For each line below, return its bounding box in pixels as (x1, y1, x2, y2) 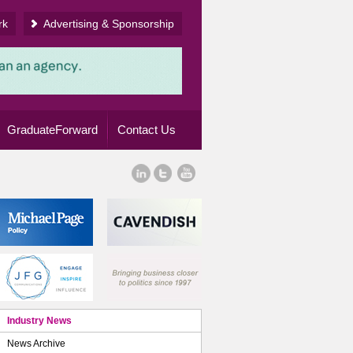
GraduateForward (7, 123, 98, 136)
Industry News (7, 315, 72, 326)
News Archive (7, 338, 65, 349)
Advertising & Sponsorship (43, 17, 174, 30)
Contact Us (117, 123, 176, 136)
